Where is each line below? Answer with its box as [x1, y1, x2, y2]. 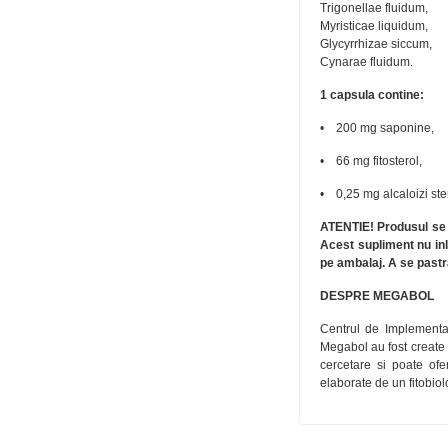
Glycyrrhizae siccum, [320, 37, 432, 51]
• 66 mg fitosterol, [320, 154, 422, 168]
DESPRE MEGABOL [320, 289, 434, 303]
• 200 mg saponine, [320, 121, 434, 135]
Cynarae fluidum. [320, 55, 413, 69]
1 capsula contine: [320, 88, 424, 102]
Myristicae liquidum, [320, 19, 428, 33]
